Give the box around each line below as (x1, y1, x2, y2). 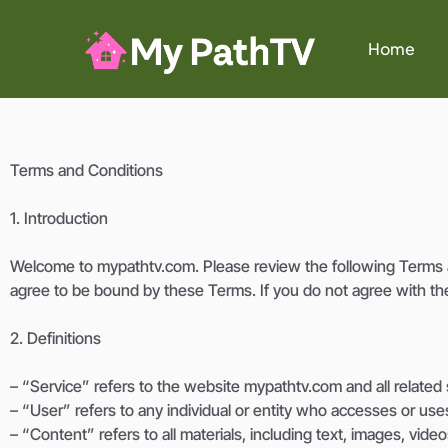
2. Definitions (10, 328, 101, 349)
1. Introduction (10, 208, 108, 229)
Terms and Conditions (10, 160, 163, 181)
